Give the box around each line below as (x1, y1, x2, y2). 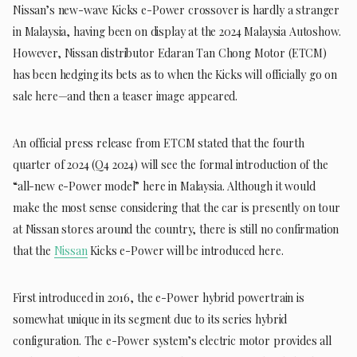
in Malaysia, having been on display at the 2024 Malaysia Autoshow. (13, 23, 341, 39)
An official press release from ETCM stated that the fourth (13, 135, 304, 151)
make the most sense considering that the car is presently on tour (13, 199, 340, 215)
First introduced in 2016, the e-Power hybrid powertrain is (13, 289, 304, 305)
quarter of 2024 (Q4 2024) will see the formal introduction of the (13, 156, 328, 172)
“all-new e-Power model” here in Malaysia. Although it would (13, 178, 316, 194)
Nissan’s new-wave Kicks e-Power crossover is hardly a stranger (13, 2, 340, 18)
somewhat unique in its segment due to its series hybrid (13, 311, 288, 327)
